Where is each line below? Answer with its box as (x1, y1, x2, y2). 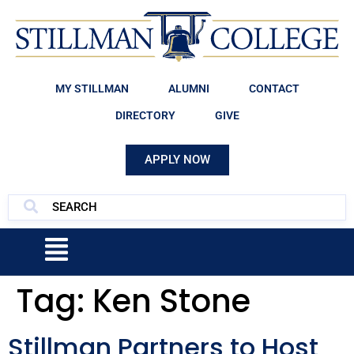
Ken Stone (92, 278, 250, 323)
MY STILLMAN (55, 81, 129, 95)
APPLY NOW (144, 152, 210, 167)
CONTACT (248, 81, 299, 95)
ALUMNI (168, 81, 209, 95)
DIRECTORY (115, 108, 175, 122)
